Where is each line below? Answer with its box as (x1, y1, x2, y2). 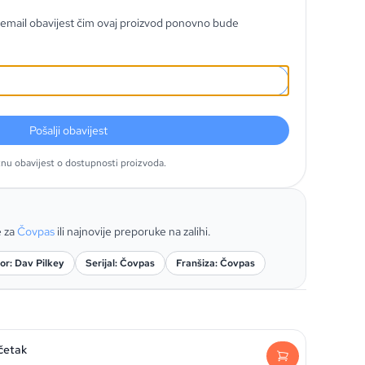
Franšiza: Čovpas (176, 257, 255, 270)
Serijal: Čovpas (86, 257, 155, 270)
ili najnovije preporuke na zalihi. (57, 224, 211, 239)
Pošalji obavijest (29, 123, 108, 138)
